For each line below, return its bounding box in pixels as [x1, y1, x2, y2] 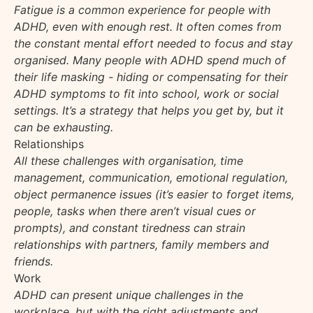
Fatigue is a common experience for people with [14, 2, 270, 17]
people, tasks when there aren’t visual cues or [14, 203, 256, 218]
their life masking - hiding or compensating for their [14, 69, 288, 84]
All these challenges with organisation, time [14, 153, 243, 168]
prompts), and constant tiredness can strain [14, 220, 245, 235]
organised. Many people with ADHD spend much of [14, 52, 286, 67]
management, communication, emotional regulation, [14, 170, 288, 184]
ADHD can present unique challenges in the [14, 287, 243, 302]
